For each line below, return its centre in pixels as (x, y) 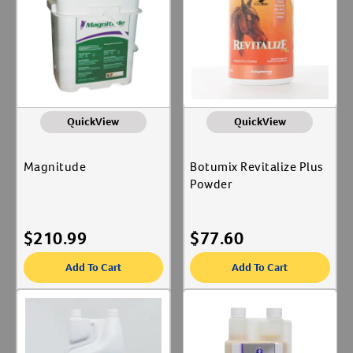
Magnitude (54, 167)
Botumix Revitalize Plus (257, 167)
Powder (211, 184)
